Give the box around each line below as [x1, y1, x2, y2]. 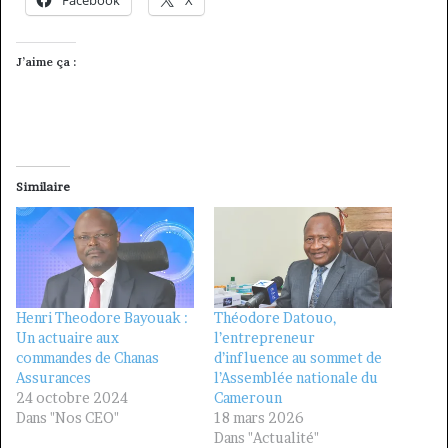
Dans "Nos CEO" [16, 409, 119, 427]
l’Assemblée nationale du [214, 369, 378, 387]
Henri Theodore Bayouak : [16, 309, 188, 327]
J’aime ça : [16, 53, 76, 69]
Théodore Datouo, [214, 309, 337, 327]
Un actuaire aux [16, 329, 119, 347]
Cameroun [214, 389, 282, 407]
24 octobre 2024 [16, 389, 128, 407]
